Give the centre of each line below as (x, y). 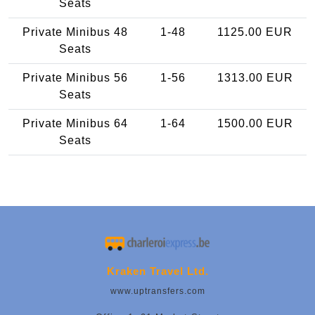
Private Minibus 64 (75, 123)
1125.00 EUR (255, 32)
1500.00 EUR (255, 123)
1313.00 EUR (255, 77)
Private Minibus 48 (75, 32)
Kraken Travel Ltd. (157, 271)
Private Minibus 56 (75, 77)
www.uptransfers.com (157, 291)
